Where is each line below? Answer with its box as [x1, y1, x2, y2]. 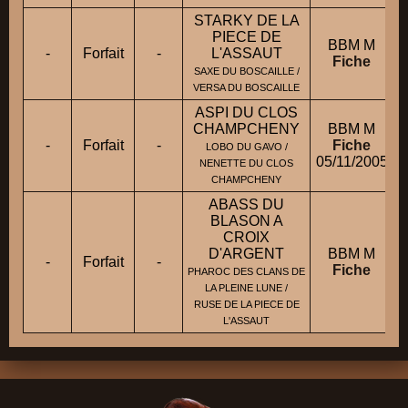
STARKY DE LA [193, 13, 300, 29]
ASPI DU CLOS [195, 105, 298, 121]
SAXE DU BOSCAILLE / [193, 66, 300, 77]
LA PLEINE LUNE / [205, 282, 288, 294]
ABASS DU [209, 197, 284, 213]
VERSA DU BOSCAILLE [193, 82, 300, 94]
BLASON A [209, 213, 283, 229]
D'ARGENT [209, 246, 284, 262]
